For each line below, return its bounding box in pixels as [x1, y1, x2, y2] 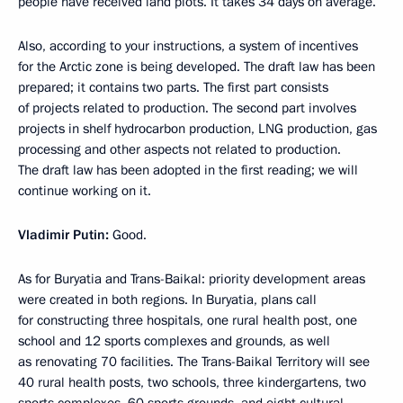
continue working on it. [18, 181, 151, 200]
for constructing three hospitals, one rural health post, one [18, 310, 357, 329]
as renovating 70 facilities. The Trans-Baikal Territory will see [18, 352, 370, 371]
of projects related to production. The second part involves [18, 98, 356, 117]
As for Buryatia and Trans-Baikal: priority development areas [18, 269, 365, 288]
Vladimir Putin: [18, 225, 109, 244]
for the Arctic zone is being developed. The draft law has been [18, 57, 375, 76]
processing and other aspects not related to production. [18, 139, 341, 158]
